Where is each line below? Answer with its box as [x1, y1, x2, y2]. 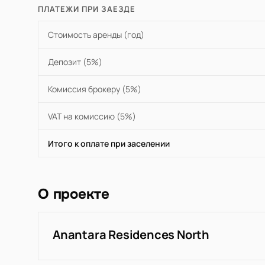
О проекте [38, 185, 109, 203]
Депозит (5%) [48, 56, 102, 68]
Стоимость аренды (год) [48, 29, 144, 41]
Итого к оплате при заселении [48, 138, 170, 150]
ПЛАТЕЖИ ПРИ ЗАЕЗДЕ [38, 4, 135, 15]
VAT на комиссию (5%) [48, 111, 136, 122]
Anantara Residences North [53, 227, 209, 243]
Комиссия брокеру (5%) [48, 83, 141, 95]
